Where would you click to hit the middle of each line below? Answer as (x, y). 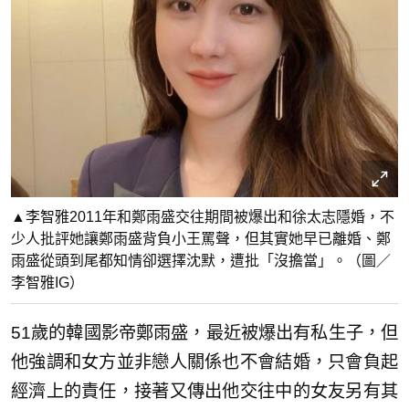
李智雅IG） (47, 282)
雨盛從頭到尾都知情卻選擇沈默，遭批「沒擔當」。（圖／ (201, 260)
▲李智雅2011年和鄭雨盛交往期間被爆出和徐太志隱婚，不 (203, 216)
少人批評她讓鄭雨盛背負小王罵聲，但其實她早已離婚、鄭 (201, 238)
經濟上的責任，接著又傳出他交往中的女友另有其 (204, 391)
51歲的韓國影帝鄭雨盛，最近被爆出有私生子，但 (204, 332)
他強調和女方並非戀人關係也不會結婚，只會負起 (204, 362)
